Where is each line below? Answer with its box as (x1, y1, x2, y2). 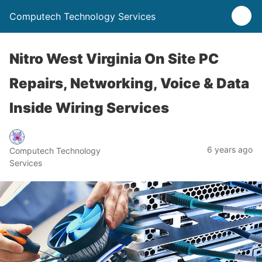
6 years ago (207, 144, 253, 154)
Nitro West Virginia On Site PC (9, 50, 219, 67)
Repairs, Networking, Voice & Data (9, 75, 249, 92)
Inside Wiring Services (9, 99, 169, 116)
